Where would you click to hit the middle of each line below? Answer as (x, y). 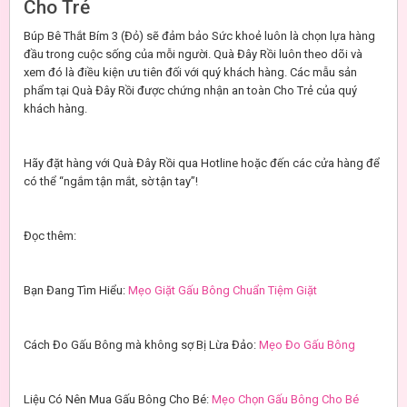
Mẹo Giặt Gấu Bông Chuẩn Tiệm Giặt (223, 291)
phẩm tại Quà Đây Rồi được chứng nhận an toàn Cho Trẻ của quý (190, 91)
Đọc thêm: (50, 236)
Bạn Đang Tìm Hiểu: (76, 291)
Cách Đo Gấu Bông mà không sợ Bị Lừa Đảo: (141, 345)
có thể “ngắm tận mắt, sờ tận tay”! (111, 182)
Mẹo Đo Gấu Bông (307, 345)
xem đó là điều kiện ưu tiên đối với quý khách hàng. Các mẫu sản (190, 73)
